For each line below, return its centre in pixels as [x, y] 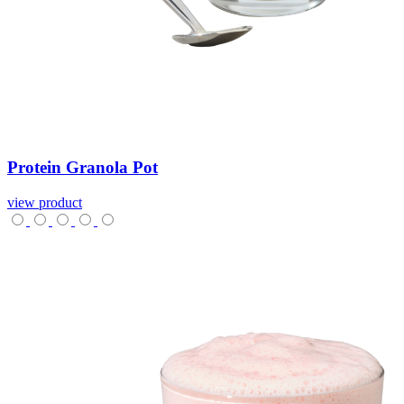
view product [45, 202]
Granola [99, 168]
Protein [37, 168]
